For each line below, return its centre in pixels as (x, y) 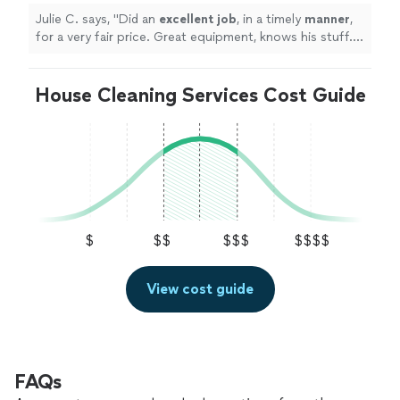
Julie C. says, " (77, 19)
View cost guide (200, 289)
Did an (139, 19)
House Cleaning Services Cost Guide (200, 95)
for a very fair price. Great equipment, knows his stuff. (95, 37)
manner (327, 19)
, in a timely (271, 19)
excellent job (198, 19)
